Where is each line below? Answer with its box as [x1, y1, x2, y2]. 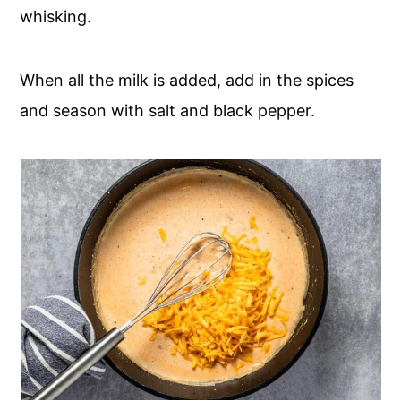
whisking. [20, 7, 92, 27]
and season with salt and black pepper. [20, 101, 316, 121]
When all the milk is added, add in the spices [20, 71, 354, 90]
